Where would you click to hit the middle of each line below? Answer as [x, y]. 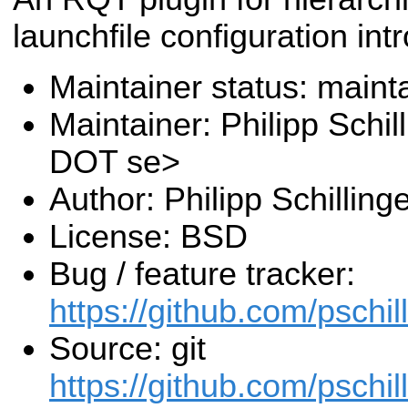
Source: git [127, 348]
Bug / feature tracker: [202, 274]
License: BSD [148, 236]
